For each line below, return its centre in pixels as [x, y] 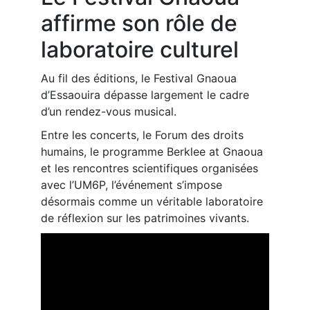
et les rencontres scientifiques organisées [149, 168]
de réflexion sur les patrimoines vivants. [145, 218]
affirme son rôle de [139, 23]
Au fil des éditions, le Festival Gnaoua [139, 78]
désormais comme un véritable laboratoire [152, 201]
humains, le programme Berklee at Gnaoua [152, 152]
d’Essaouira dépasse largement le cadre [145, 95]
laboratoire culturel [140, 49]
